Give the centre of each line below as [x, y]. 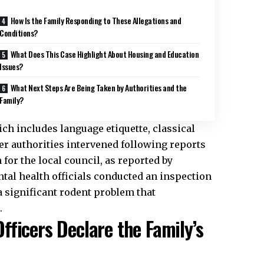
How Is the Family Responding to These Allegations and [96, 21]
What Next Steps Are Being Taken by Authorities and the [98, 88]
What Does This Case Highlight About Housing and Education [105, 54]
